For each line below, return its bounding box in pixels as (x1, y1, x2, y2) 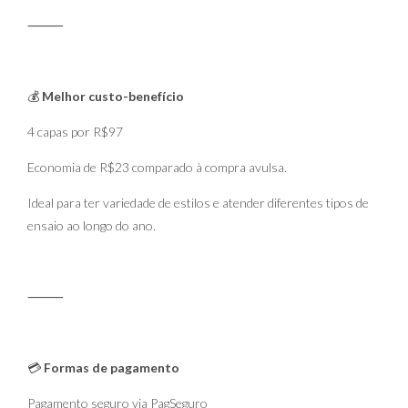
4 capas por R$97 (27, 124, 123, 139)
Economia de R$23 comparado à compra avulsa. (27, 159, 287, 175)
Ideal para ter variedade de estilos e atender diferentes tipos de (27, 195, 369, 210)
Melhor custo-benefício (42, 88, 184, 104)
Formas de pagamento (41, 360, 179, 375)
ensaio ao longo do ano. (27, 218, 156, 233)
